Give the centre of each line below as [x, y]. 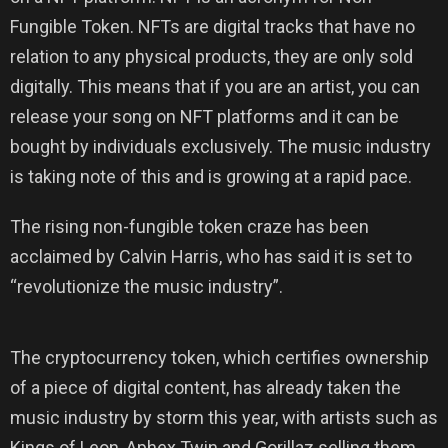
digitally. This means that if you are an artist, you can [215, 86]
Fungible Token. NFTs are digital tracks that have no [212, 26]
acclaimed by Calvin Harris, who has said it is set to [211, 256]
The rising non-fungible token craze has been [189, 226]
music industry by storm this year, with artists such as [224, 417]
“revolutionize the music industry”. [146, 286]
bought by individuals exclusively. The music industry [220, 146]
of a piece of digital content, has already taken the [205, 387]
